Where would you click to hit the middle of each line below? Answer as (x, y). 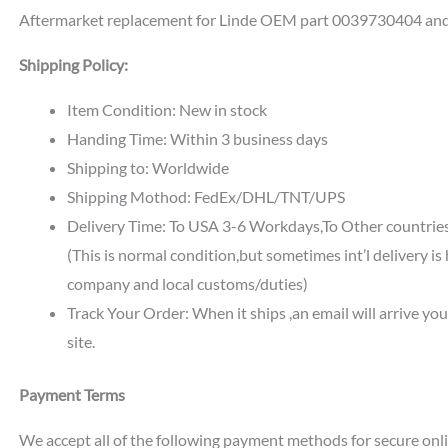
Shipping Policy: (73, 65)
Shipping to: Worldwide (147, 168)
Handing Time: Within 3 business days (197, 139)
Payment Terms (71, 395)
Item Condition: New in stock (166, 110)
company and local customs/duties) (187, 284)
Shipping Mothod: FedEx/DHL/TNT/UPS (205, 197)
